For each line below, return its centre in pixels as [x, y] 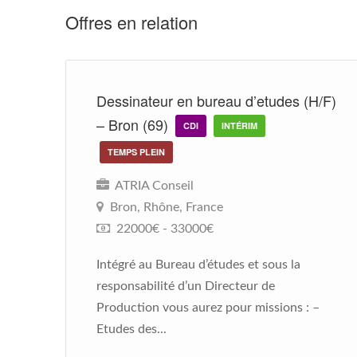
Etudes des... [131, 329]
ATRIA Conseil [153, 186]
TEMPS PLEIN [136, 152]
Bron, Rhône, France [167, 207]
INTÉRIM [239, 126]
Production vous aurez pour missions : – [208, 308]
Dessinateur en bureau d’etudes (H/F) [216, 100]
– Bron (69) [134, 124]
